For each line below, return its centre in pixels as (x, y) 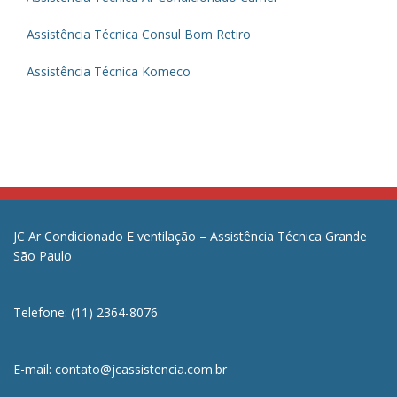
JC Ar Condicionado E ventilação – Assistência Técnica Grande (190, 236)
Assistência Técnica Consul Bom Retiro (139, 34)
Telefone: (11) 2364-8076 (86, 312)
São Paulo (43, 256)
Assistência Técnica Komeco (109, 71)
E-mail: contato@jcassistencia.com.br (120, 369)
